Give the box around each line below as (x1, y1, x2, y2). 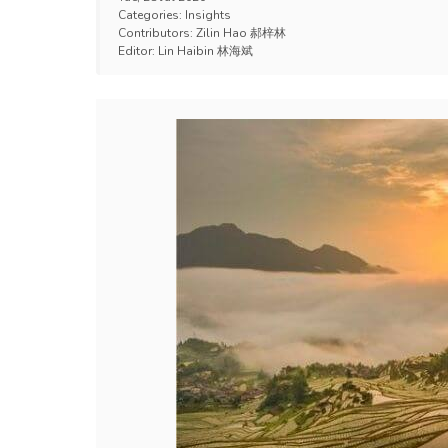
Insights (185, 7, 231, 23)
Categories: (118, 7, 185, 23)
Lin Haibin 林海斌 (158, 43, 253, 59)
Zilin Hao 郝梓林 (196, 25, 286, 41)
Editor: (118, 43, 158, 59)
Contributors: (118, 25, 196, 41)
